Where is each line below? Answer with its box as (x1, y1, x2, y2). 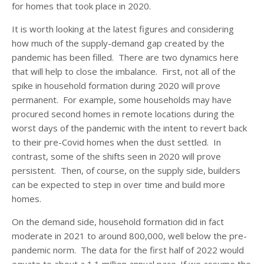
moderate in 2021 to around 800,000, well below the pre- (12, 229, 247, 242)
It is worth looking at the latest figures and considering (12, 22, 234, 35)
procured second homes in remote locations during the (12, 107, 235, 120)
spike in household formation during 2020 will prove (12, 79, 220, 91)
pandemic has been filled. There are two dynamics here (12, 51, 239, 63)
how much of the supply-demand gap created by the (12, 37, 225, 49)
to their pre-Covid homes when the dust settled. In (12, 136, 221, 148)
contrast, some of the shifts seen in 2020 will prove (12, 150, 221, 162)
